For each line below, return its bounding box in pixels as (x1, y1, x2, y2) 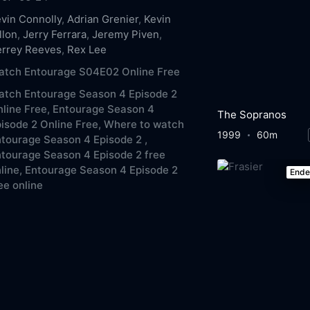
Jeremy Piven (92, 27, 160, 41)
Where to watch (104, 117, 185, 131)
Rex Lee (67, 42, 107, 56)
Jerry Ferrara (23, 27, 87, 41)
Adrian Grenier (67, 12, 139, 26)
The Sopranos (217, 107, 286, 121)
